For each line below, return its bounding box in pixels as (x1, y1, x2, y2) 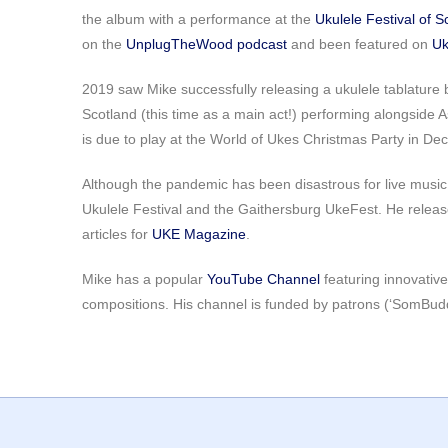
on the (82, 36, 126, 52)
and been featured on (287, 36, 432, 52)
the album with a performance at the (82, 11, 315, 27)
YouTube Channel (207, 271, 320, 287)
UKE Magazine (152, 226, 246, 242)
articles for (82, 226, 152, 242)
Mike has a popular (82, 271, 207, 287)
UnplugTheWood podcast (126, 36, 287, 52)
